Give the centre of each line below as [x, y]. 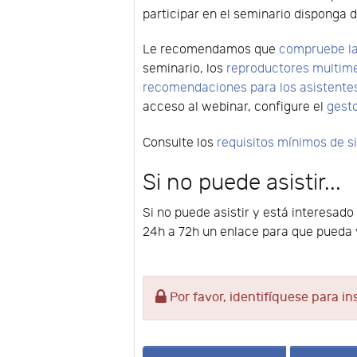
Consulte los [180, 143]
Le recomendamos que [211, 50]
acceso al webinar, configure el [235, 108]
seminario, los [185, 69]
